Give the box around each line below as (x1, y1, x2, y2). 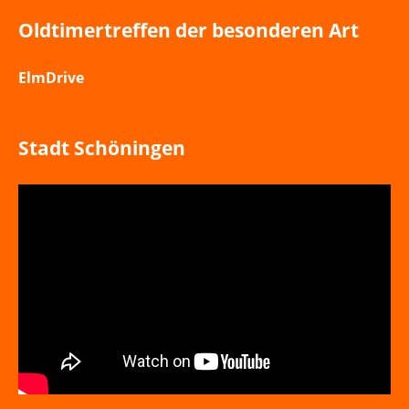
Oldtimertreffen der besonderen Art (18, 17, 359, 44)
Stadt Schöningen (18, 135, 185, 162)
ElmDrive (18, 68, 84, 89)
